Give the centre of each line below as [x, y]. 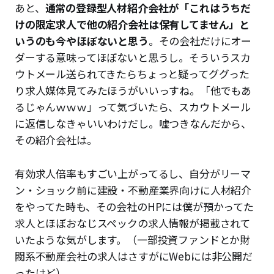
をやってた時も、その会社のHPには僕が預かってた [134, 207]
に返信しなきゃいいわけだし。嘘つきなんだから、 [133, 124]
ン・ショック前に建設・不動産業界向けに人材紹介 [133, 190]
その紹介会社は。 [56, 140]
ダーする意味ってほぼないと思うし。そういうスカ [133, 57]
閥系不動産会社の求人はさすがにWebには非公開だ [134, 256]
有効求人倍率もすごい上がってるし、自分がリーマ [133, 174]
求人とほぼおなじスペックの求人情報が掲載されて [133, 223]
